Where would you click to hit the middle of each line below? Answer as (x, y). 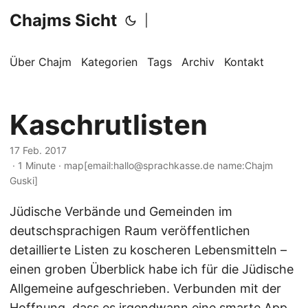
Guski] (24, 180)
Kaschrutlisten (109, 125)
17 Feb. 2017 (38, 150)
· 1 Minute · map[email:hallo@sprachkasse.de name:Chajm (141, 165)
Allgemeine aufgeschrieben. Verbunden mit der (145, 288)
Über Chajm (41, 62)
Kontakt (244, 62)
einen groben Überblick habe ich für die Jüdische (152, 269)
